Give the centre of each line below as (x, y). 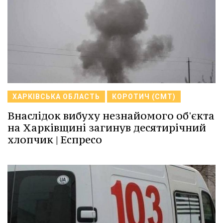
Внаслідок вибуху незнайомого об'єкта (111, 115)
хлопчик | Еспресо (55, 139)
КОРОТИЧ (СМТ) (144, 96)
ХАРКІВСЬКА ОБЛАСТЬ (56, 96)
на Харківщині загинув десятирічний (107, 127)
